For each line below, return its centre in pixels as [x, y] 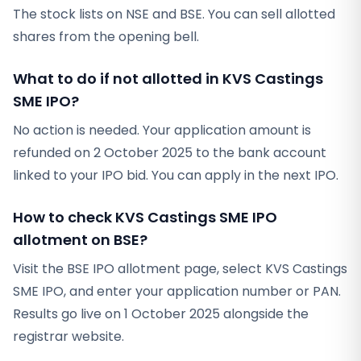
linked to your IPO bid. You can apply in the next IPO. [176, 175]
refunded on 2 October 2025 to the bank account [170, 153]
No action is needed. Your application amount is [162, 130]
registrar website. [68, 336]
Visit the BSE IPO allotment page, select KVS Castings [180, 269]
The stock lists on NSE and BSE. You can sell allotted [174, 14]
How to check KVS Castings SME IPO [145, 217]
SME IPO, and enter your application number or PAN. [177, 291]
